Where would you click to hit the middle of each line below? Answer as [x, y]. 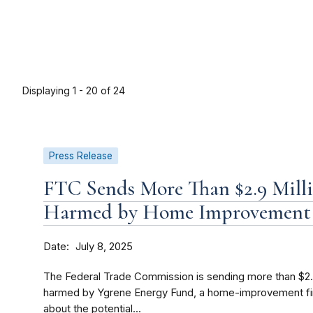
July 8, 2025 [104, 247]
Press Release [81, 156]
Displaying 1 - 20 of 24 [74, 91]
